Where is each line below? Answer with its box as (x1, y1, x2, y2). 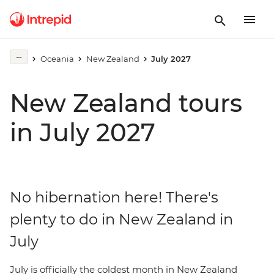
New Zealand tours (10, 88, 242, 118)
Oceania (40, 54, 74, 64)
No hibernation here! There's (10, 188, 218, 206)
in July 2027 (10, 117, 155, 147)
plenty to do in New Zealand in (10, 210, 233, 228)
